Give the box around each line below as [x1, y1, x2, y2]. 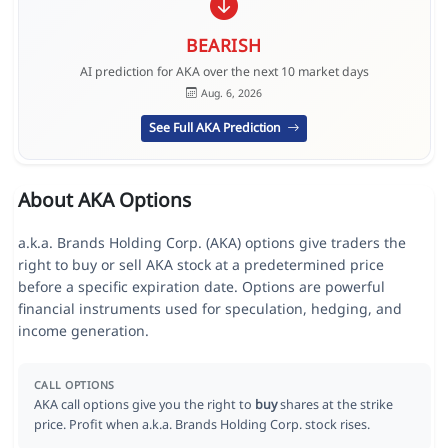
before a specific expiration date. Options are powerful [17, 277, 385, 297]
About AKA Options [17, 186, 191, 214]
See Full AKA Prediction [148, 119, 284, 137]
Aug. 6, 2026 [200, 85, 262, 100]
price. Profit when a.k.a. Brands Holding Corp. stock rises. [33, 416, 370, 434]
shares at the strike [276, 396, 393, 414]
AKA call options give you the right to [33, 396, 255, 414]
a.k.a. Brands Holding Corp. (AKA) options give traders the [17, 233, 406, 253]
